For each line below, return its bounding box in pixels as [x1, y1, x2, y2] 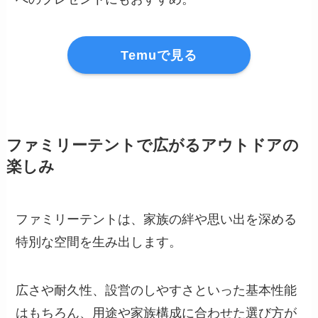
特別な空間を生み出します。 [16, 235, 182, 250]
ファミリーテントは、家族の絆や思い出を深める [16, 212, 297, 227]
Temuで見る [120, 48, 197, 62]
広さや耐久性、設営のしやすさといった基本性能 [16, 283, 297, 297]
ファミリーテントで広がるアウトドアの [6, 137, 299, 155]
